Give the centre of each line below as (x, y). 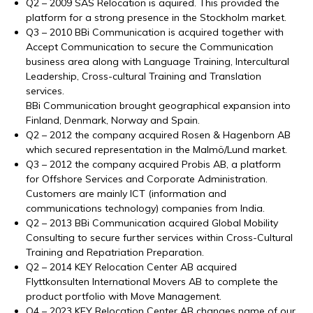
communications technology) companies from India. (146, 209)
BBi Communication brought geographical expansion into (159, 106)
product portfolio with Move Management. (124, 297)
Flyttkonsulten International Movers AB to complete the (152, 282)
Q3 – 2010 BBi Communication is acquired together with (155, 32)
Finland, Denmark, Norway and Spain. (113, 121)
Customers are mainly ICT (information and (126, 194)
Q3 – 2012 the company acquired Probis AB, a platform (154, 165)
